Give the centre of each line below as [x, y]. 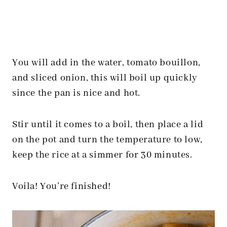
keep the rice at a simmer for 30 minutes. [102, 155]
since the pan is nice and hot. [78, 93]
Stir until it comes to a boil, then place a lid [108, 125]
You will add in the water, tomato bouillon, [106, 63]
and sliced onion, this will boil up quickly [105, 78]
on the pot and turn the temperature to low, [107, 140]
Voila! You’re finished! [62, 187]
